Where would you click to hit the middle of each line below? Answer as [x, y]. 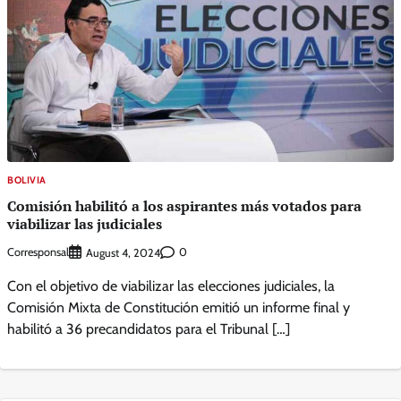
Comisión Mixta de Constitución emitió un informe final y [179, 307]
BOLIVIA [27, 180]
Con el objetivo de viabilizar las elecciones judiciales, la [171, 286]
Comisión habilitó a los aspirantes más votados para [184, 205]
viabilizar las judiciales [85, 223]
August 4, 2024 [123, 252]
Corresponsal [38, 252]
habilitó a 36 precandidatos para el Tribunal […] [149, 328]
